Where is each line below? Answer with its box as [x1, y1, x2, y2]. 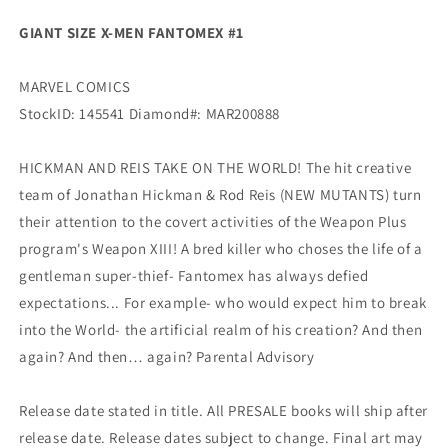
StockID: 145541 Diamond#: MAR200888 [19, 104, 280, 124]
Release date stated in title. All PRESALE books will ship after [19, 401, 428, 421]
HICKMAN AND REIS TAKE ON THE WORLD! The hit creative [19, 158, 412, 178]
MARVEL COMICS [19, 77, 131, 97]
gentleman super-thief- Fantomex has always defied [19, 266, 369, 286]
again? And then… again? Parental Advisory [19, 347, 315, 367]
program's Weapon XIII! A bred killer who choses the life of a [19, 239, 423, 259]
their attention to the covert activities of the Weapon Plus [19, 212, 407, 232]
